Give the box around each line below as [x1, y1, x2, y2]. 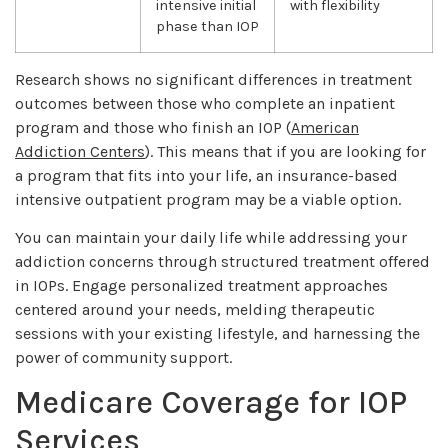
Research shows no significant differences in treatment [15, 69, 412, 89]
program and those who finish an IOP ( [15, 117, 291, 137]
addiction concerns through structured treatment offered [15, 252, 430, 271]
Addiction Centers [15, 141, 145, 161]
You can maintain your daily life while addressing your [15, 228, 407, 247]
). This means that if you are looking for [145, 141, 426, 161]
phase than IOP [156, 17, 259, 35]
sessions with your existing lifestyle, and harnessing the [15, 324, 420, 343]
